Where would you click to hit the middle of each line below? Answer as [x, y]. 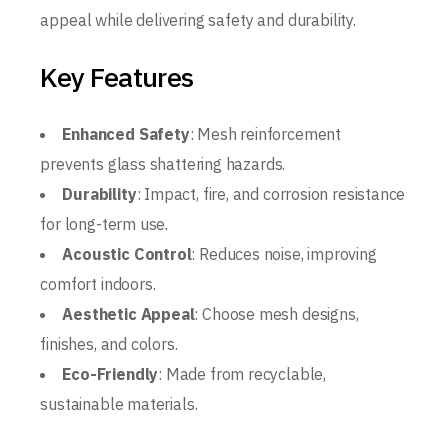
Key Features [117, 76]
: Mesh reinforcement [265, 134]
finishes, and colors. [109, 344]
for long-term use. [104, 224]
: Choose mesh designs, [276, 314]
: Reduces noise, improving [284, 254]
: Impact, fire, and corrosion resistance [271, 194]
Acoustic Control [127, 254]
